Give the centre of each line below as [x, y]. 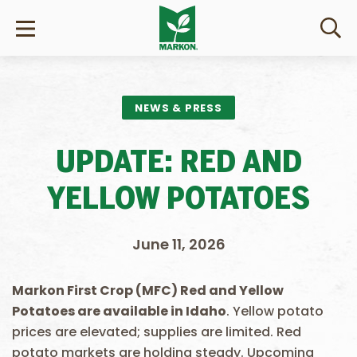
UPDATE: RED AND [178, 164]
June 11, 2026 [178, 244]
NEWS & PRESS [178, 108]
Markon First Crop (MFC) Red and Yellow [148, 290]
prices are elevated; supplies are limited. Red [157, 332]
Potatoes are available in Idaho [119, 311]
